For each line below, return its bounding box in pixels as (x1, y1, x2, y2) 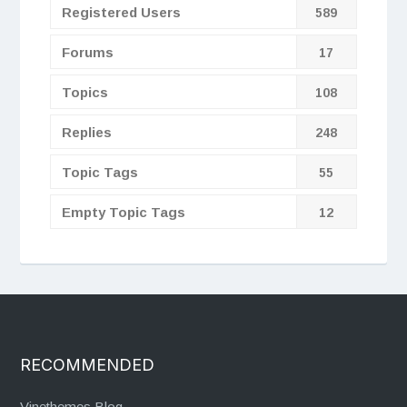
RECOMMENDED (20, 355, 155, 375)
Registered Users (61, 4, 181, 20)
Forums (61, 44, 114, 60)
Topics (61, 84, 108, 100)
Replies (61, 124, 112, 140)
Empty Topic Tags (61, 203, 185, 220)
